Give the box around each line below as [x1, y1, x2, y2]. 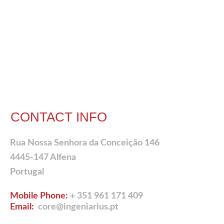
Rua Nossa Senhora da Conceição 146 [10, 138, 159, 147]
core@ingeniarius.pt [34, 202, 118, 211]
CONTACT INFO [10, 109, 107, 124]
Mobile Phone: [10, 191, 68, 200]
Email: [10, 202, 34, 211]
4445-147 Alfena [10, 152, 76, 162]
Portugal [10, 167, 44, 176]
